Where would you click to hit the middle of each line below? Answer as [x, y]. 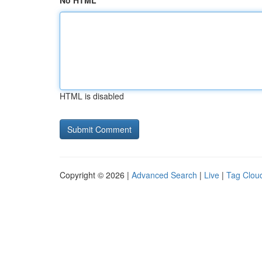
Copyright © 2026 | [96, 175]
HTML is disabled [92, 96]
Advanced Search [164, 175]
